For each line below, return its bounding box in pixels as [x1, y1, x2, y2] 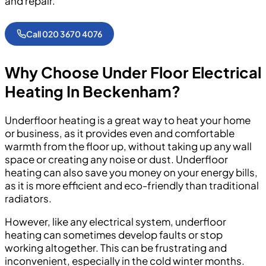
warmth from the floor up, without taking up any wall [5, 140, 252, 153]
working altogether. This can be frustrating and [5, 241, 227, 255]
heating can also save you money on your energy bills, [5, 166, 258, 179]
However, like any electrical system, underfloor [5, 215, 226, 229]
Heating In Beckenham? [5, 81, 180, 101]
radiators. [5, 192, 52, 205]
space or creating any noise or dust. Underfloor [5, 153, 228, 166]
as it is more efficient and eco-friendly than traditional [5, 179, 259, 192]
